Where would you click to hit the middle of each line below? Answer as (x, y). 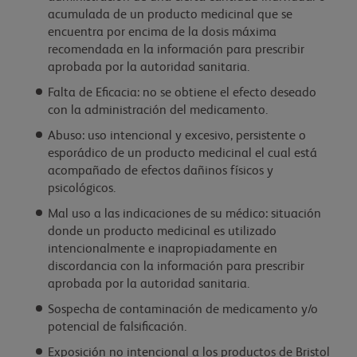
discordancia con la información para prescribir (176, 267)
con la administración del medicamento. (158, 111)
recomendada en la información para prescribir (176, 50)
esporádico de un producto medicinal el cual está (182, 154)
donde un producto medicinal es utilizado (162, 232)
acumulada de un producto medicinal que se (170, 15)
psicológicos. (82, 189)
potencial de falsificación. (117, 328)
